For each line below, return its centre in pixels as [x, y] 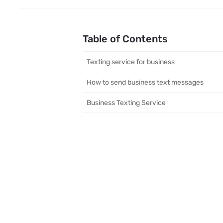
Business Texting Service [126, 102]
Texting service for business [131, 62]
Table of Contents [125, 39]
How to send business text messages [145, 82]
